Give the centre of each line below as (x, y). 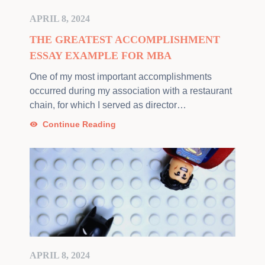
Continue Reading (79, 124)
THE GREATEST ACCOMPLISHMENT (125, 40)
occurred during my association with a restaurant (131, 91)
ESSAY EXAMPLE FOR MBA (101, 56)
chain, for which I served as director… (108, 105)
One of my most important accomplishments (121, 77)
